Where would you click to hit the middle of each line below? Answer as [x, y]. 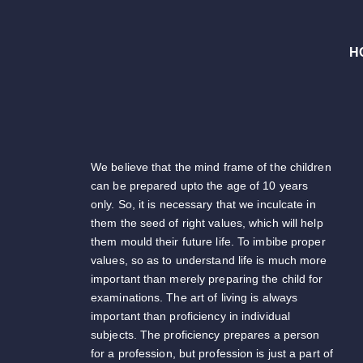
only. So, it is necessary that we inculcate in [203, 205]
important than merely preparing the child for [207, 279]
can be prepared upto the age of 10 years [200, 186]
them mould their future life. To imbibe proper [208, 242]
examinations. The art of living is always [194, 298]
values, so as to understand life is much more [209, 261]
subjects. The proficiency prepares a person [205, 335]
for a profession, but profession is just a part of [212, 354]
